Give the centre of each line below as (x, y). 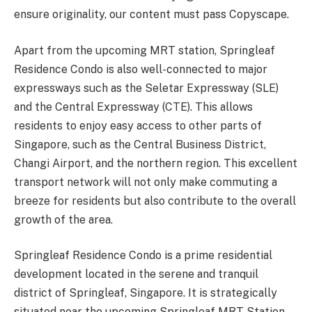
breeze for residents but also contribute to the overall (155, 201)
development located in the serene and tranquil (136, 274)
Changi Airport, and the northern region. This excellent (156, 163)
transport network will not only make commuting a (146, 182)
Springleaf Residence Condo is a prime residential (143, 256)
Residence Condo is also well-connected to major (141, 69)
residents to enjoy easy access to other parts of (138, 125)
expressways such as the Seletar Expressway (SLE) (146, 88)
